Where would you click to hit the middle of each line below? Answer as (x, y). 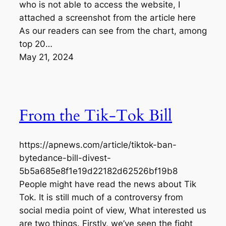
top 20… (36, 44)
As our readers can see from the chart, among (113, 31)
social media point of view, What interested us (113, 210)
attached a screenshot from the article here (107, 17)
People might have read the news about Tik (108, 184)
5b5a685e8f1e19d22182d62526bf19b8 (98, 171)
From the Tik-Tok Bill (96, 116)
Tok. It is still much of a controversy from (101, 197)
